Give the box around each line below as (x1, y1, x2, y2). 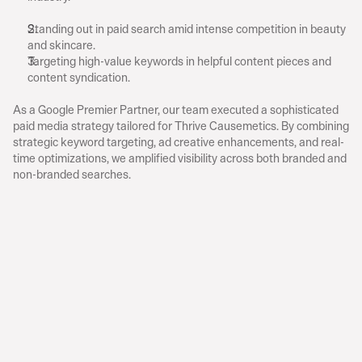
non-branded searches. (13, 165, 131, 183)
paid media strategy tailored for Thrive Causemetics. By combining (13, 116, 349, 135)
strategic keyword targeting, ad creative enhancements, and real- (13, 133, 344, 151)
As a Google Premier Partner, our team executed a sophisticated (13, 100, 339, 119)
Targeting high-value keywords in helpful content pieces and (27, 52, 331, 70)
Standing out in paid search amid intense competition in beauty (27, 19, 346, 38)
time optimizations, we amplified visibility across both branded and (13, 149, 347, 167)
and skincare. (27, 36, 95, 54)
